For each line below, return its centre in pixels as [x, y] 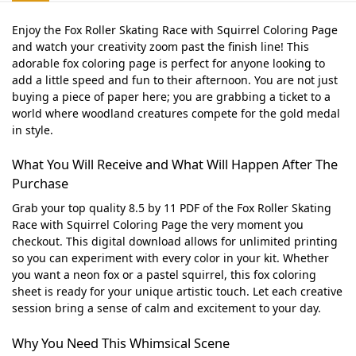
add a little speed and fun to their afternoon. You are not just [175, 80]
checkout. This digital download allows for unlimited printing [175, 242]
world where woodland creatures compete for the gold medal [176, 114]
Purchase [40, 184]
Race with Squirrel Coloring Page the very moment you [158, 225]
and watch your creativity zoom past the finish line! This [161, 47]
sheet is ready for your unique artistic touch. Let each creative [177, 292]
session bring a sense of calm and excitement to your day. [166, 308]
